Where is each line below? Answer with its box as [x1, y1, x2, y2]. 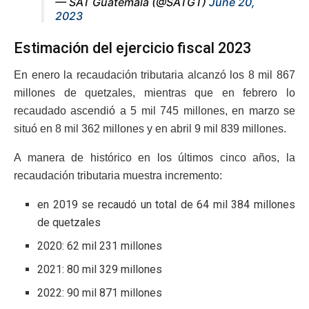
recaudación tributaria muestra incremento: [14, 169, 222, 181]
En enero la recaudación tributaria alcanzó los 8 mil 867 [14, 68, 295, 81]
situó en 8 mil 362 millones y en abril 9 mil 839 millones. [14, 122, 286, 134]
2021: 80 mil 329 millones [37, 262, 163, 276]
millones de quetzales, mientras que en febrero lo [14, 86, 295, 99]
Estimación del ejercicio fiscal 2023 [14, 39, 251, 57]
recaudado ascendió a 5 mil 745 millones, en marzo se [14, 104, 295, 117]
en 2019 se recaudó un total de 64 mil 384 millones [37, 197, 295, 211]
